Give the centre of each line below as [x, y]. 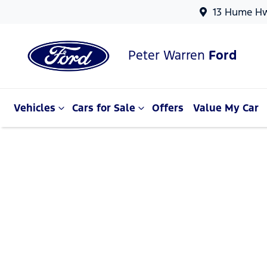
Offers [168, 108]
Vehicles [35, 108]
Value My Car [226, 108]
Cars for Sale [104, 108]
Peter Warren [168, 55]
